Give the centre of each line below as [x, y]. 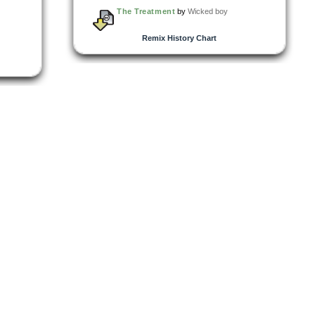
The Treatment [146, 11]
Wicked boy [208, 11]
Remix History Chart [179, 38]
